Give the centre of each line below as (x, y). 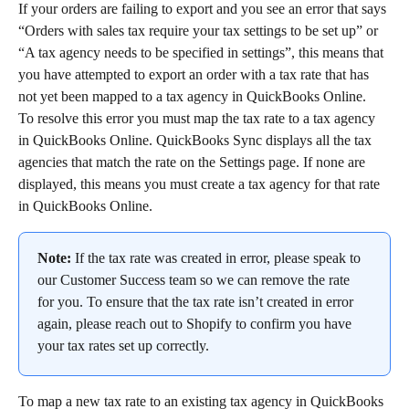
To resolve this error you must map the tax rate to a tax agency (199, 118)
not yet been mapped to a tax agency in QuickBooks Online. (192, 96)
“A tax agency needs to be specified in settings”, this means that (203, 52)
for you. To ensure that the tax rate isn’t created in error (197, 302)
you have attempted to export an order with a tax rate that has (195, 74)
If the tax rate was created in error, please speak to (218, 258)
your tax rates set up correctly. (123, 346)
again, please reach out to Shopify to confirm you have (196, 324)
